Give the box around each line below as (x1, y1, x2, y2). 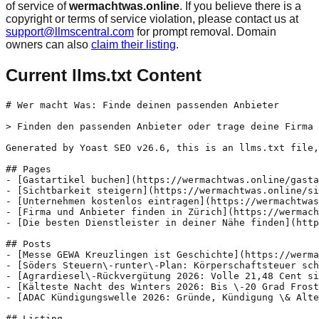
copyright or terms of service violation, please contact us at (6, 12, 298, 25)
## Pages (6, 163, 51, 174)
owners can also (6, 38, 88, 51)
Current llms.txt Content (6, 65, 202, 85)
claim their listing (91, 38, 176, 51)
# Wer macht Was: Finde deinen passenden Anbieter (6, 99, 279, 110)
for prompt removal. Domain (137, 25, 276, 38)
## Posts (6, 238, 51, 249)
